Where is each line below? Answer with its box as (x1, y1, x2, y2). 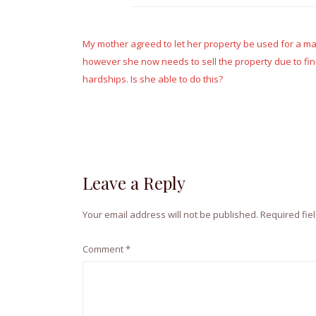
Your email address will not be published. (83, 208, 258, 221)
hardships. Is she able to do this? (83, 73, 223, 86)
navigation (82, 33, 176, 60)
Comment (83, 242, 126, 255)
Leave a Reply (83, 171, 186, 195)
